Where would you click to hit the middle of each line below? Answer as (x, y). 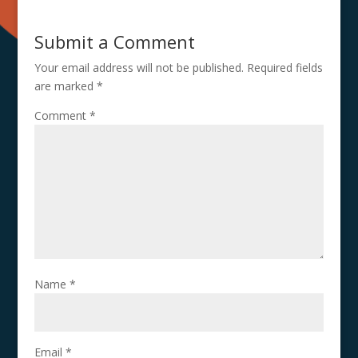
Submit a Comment (114, 42)
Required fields (284, 68)
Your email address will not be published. (139, 68)
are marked (65, 86)
